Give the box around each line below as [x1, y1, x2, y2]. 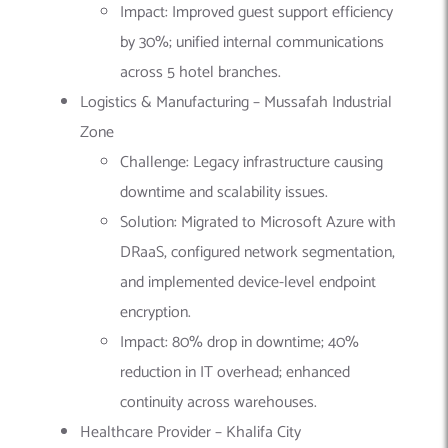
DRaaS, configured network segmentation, [120, 239, 395, 267]
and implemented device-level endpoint [120, 269, 376, 297]
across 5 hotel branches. [120, 59, 281, 87]
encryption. [120, 299, 191, 327]
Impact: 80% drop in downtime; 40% [120, 329, 359, 357]
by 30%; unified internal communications [120, 29, 384, 57]
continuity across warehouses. [120, 389, 317, 417]
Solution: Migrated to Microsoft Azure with [120, 209, 396, 237]
